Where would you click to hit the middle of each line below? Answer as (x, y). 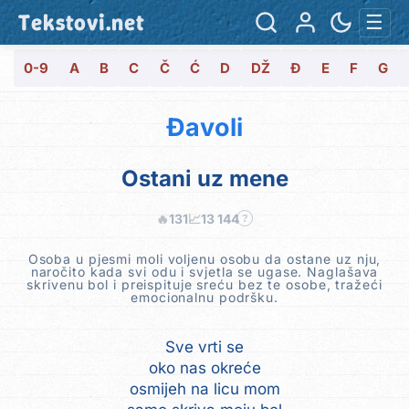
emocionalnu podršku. (204, 297)
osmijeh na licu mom (204, 388)
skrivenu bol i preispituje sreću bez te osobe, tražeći (204, 284)
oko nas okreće (204, 367)
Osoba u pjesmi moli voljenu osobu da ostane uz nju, (204, 258)
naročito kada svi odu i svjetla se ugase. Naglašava (204, 271)
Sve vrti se (204, 346)
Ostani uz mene (204, 178)
